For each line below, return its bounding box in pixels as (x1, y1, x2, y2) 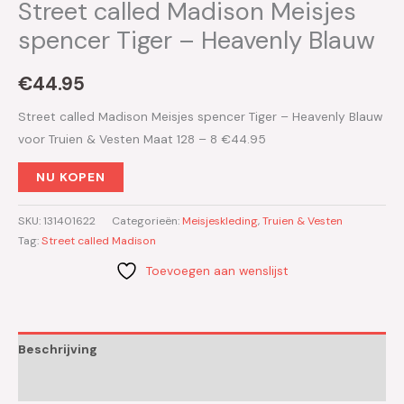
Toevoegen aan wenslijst (146, 262, 289, 280)
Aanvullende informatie (18, 375, 168, 392)
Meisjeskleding (182, 214, 258, 229)
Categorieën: (112, 214, 182, 229)
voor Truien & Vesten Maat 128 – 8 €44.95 (18, 130, 266, 147)
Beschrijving (18, 340, 97, 357)
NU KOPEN (36, 169, 106, 186)
